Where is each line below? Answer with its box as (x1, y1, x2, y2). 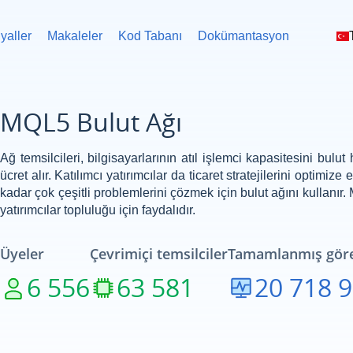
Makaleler (47, 29, 102, 43)
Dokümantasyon (198, 29, 289, 43)
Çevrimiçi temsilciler (90, 244, 228, 263)
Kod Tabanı (118, 29, 182, 43)
